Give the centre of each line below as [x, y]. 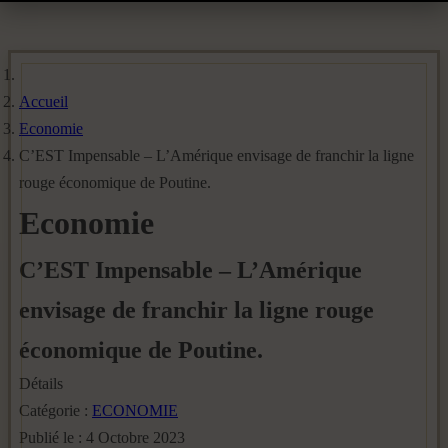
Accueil [43, 101]
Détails [41, 383]
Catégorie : [55, 410]
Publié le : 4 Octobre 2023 [102, 437]
